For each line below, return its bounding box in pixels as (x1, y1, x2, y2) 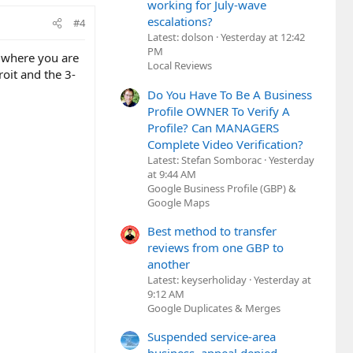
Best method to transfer (147, 222, 277, 239)
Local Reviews (147, 58, 212, 73)
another (147, 255, 190, 272)
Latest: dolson (147, 30, 214, 45)
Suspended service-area (147, 329, 276, 345)
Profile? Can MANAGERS (147, 119, 279, 136)
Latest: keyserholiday (147, 272, 247, 287)
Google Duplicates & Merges (147, 300, 281, 315)
